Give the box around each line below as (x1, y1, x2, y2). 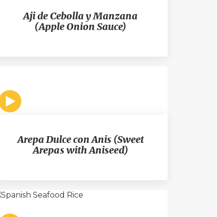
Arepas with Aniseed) (32, 144, 128, 156)
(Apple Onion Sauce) (34, 20, 126, 32)
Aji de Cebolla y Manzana (23, 10, 138, 22)
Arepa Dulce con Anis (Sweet (17, 133, 144, 145)
